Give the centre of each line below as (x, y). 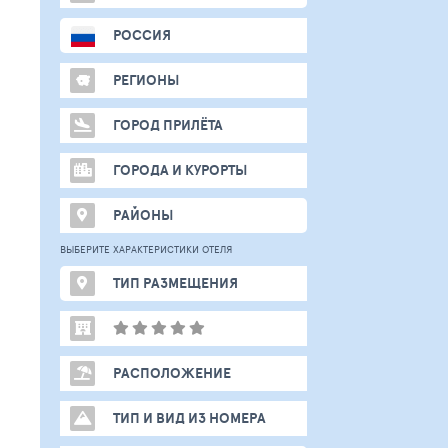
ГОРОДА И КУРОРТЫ (180, 170)
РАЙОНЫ (143, 215)
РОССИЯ (142, 35)
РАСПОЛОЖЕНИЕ (172, 373)
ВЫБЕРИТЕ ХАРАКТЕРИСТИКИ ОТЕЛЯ (146, 249)
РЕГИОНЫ (146, 80)
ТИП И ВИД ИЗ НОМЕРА (189, 418)
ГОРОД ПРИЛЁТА (168, 125)
